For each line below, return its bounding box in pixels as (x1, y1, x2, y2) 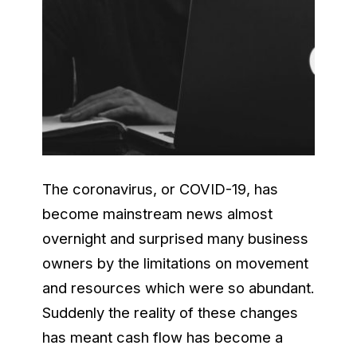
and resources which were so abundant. (41, 279, 315, 297)
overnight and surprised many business (41, 229, 308, 248)
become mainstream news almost (41, 205, 273, 223)
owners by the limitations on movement (41, 254, 308, 273)
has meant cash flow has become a (41, 328, 283, 347)
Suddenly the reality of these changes (41, 304, 298, 322)
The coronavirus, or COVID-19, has (41, 180, 278, 198)
